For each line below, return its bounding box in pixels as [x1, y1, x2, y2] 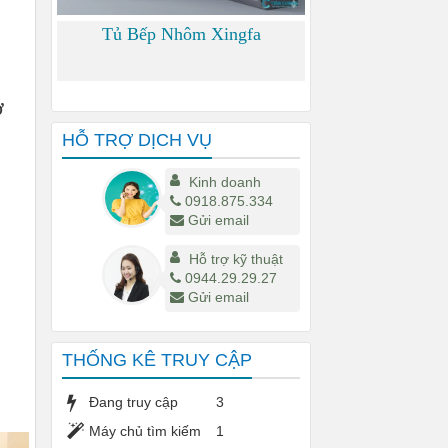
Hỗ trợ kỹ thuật [188, 251, 283, 267]
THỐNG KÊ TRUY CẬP [62, 350, 252, 370]
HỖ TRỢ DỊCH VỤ [62, 130, 212, 150]
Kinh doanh [188, 174, 261, 190]
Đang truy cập [89, 394, 178, 410]
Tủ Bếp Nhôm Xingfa [101, 24, 261, 44]
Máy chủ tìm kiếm [89, 423, 201, 439]
